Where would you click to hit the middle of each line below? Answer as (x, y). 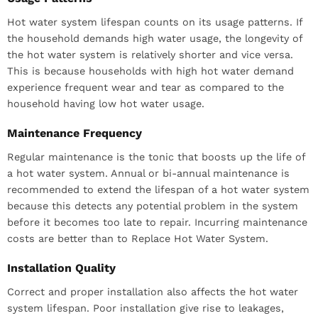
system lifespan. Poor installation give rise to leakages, (146, 308)
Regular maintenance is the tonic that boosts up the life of (156, 157)
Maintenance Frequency (75, 133)
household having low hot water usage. (106, 103)
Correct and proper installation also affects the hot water (153, 291)
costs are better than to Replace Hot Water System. (138, 238)
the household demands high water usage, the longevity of (155, 38)
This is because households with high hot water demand (150, 71)
